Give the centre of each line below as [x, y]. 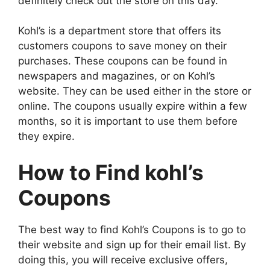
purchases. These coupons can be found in [123, 61]
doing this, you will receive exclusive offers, [123, 259]
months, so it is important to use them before [128, 121]
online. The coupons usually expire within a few [133, 106]
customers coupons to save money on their [122, 46]
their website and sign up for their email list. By [132, 244]
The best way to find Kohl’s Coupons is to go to [132, 229]
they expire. [46, 137]
